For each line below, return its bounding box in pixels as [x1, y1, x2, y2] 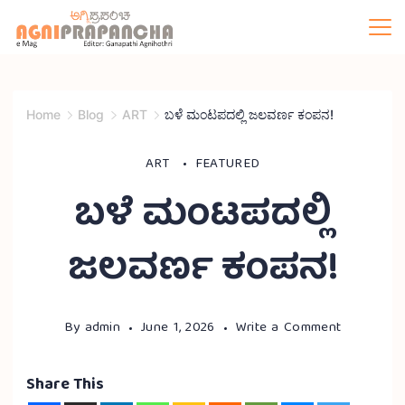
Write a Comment [235, 316, 342, 341]
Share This [26, 372, 104, 400]
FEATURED [194, 153, 260, 177]
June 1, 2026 [141, 316, 215, 341]
